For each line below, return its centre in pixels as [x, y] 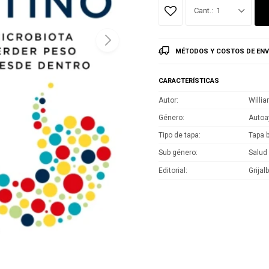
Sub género [177, 152]
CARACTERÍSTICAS [189, 80]
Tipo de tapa [179, 135]
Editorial [172, 170]
